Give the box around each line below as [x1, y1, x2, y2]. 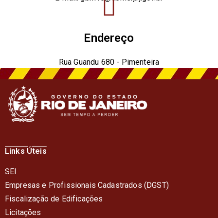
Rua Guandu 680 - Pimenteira [58, 57, 160, 67]
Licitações [5, 207, 41, 217]
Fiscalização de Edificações [5, 194, 103, 203]
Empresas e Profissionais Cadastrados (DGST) [5, 180, 169, 190]
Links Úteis [5, 146, 47, 156]
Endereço [84, 31, 134, 45]
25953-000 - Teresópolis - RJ [57, 71, 161, 80]
